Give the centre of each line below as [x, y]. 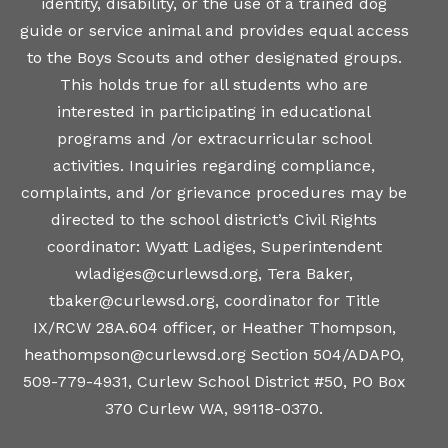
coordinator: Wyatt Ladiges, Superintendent [214, 246]
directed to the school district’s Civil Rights [214, 219]
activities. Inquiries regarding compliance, [214, 165]
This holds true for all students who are [214, 84]
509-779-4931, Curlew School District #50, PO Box [214, 381]
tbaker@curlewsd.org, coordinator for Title [214, 300]
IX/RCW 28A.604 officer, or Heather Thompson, [214, 327]
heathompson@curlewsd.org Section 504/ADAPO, [214, 354]
